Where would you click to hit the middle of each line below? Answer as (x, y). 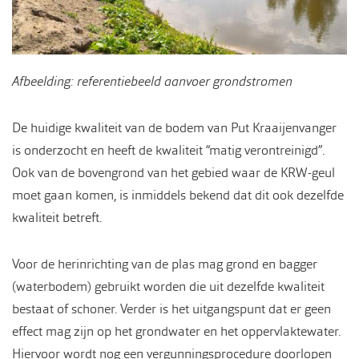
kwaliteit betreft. (57, 217)
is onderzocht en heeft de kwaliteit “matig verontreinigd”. (168, 150)
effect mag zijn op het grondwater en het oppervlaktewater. (176, 331)
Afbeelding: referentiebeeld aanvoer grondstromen (152, 81)
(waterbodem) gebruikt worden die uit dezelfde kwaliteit (168, 286)
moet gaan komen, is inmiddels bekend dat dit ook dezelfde (178, 195)
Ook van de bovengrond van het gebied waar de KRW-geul (173, 172)
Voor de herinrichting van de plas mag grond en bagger (165, 264)
